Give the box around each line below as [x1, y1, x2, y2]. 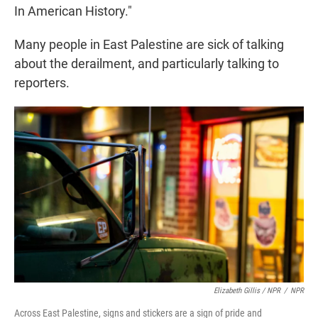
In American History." [14, 3, 132, 18]
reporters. [14, 75, 70, 90]
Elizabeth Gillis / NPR [214, 286, 280, 296]
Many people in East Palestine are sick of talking [14, 36, 284, 52]
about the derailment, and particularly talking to [14, 55, 279, 71]
